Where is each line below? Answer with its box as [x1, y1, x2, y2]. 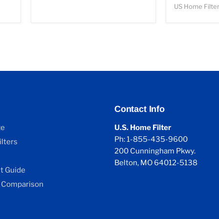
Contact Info [114, 104, 165, 114]
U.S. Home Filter [114, 123, 171, 132]
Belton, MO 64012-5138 [114, 158, 197, 168]
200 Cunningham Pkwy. [114, 147, 196, 156]
